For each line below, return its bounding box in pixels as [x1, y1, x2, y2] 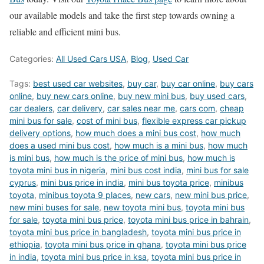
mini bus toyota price [128, 177, 209, 188]
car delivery [57, 103, 103, 114]
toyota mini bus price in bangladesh [9, 227, 147, 237]
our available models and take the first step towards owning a [9, 9, 235, 22]
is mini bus [9, 153, 49, 163]
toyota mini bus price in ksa [41, 252, 147, 262]
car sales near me [107, 103, 175, 114]
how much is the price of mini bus [54, 153, 183, 163]
